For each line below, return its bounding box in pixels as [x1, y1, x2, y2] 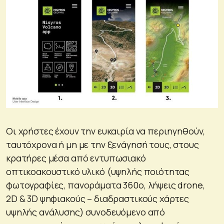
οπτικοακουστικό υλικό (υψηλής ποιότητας [6, 165, 190, 177]
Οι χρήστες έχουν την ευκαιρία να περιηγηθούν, [6, 124, 205, 137]
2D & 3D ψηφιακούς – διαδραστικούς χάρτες [6, 192, 189, 204]
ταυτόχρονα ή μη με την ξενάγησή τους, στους [6, 138, 199, 150]
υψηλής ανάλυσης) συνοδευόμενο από [6, 205, 165, 218]
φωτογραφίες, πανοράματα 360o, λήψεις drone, [6, 178, 205, 191]
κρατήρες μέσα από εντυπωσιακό [6, 151, 146, 164]
